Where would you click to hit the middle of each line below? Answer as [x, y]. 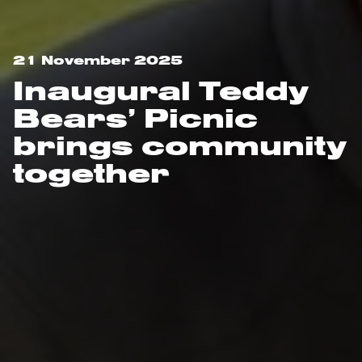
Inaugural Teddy [161, 90]
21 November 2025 [98, 60]
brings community [180, 145]
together [91, 173]
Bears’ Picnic [135, 118]
